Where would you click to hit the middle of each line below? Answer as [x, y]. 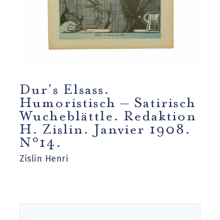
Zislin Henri [44, 158]
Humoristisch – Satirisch [108, 100]
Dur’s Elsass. [65, 87]
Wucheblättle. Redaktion [108, 113]
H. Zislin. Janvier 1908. [105, 126]
